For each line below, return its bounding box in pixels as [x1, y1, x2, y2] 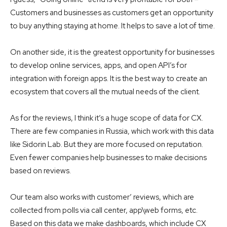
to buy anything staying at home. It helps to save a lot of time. [10, 21, 216, 31]
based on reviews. [10, 166, 71, 176]
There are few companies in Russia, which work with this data [10, 126, 214, 137]
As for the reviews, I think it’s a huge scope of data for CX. [10, 113, 203, 124]
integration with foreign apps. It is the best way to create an [10, 73, 207, 84]
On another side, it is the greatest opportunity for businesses [10, 47, 214, 58]
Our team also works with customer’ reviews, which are [10, 192, 194, 203]
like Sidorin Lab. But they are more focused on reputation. [10, 139, 203, 150]
